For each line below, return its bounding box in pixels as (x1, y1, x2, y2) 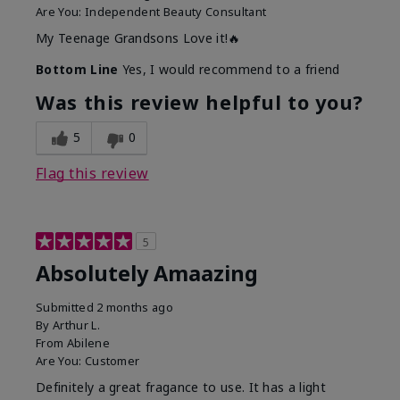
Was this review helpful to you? (36, 89, 363, 116)
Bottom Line (36, 61, 119, 79)
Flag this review (36, 163, 149, 184)
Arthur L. (52, 317, 100, 334)
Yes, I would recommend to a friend (118, 61, 340, 79)
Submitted (36, 299, 97, 316)
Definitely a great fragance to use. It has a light (36, 379, 327, 396)
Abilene (66, 335, 110, 352)
